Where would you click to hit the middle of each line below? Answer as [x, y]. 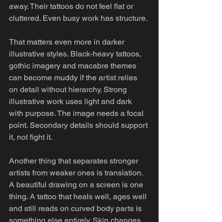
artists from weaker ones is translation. [77, 173]
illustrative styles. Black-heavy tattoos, [76, 54]
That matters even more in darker [68, 42]
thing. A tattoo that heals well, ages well [79, 196]
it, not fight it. [31, 137]
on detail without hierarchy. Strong [69, 89]
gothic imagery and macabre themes [74, 66]
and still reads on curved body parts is [76, 208]
